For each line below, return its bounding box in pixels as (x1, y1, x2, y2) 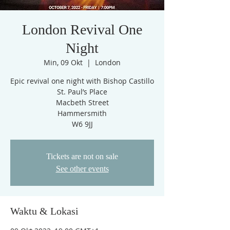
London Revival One (22, 22, 142, 37)
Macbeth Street (55, 98, 109, 107)
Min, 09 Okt (44, 57, 83, 67)
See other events (55, 164, 109, 173)
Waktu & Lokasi (10, 205, 79, 217)
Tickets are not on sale (46, 152, 118, 161)
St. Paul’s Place (57, 87, 107, 97)
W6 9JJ (71, 119, 93, 129)
